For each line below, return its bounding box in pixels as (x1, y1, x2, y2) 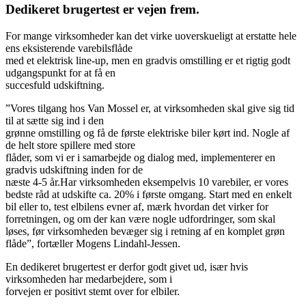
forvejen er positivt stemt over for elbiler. (5, 285, 180, 297)
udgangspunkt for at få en (5, 66, 115, 79)
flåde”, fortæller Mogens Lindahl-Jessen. (5, 237, 180, 249)
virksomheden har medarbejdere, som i (5, 273, 172, 285)
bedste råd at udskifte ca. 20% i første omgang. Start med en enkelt (5, 188, 292, 200)
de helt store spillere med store (5, 139, 135, 151)
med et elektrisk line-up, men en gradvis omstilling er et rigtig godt (5, 54, 290, 66)
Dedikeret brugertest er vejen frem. (5, 1, 199, 16)
